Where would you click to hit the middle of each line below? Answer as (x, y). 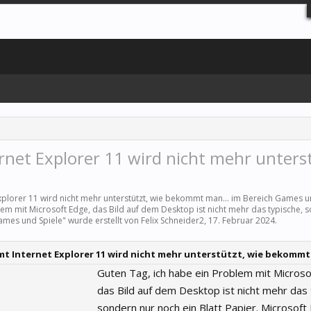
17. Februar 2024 (242, 220)
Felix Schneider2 (173, 220)
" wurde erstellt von (102, 220)
